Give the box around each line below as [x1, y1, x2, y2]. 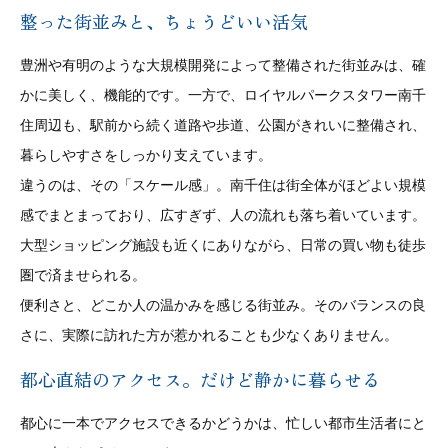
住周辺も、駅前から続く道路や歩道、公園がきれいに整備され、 [20, 117, 426, 133]
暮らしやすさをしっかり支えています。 [20, 147, 272, 163]
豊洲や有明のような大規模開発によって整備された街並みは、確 [20, 57, 426, 73]
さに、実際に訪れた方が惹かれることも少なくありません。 [20, 327, 398, 343]
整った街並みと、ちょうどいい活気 [20, 8, 308, 34]
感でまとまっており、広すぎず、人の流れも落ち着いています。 [20, 207, 426, 223]
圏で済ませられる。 [20, 267, 146, 283]
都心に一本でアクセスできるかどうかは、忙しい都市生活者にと [20, 415, 426, 431]
